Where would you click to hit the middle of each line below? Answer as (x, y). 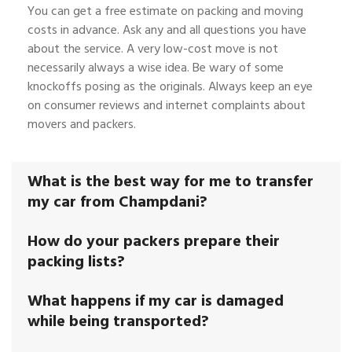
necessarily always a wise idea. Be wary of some (156, 67)
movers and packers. (82, 124)
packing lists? (76, 261)
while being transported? (118, 321)
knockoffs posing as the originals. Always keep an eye (170, 86)
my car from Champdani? (117, 202)
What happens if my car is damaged (156, 301)
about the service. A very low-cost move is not (153, 48)
